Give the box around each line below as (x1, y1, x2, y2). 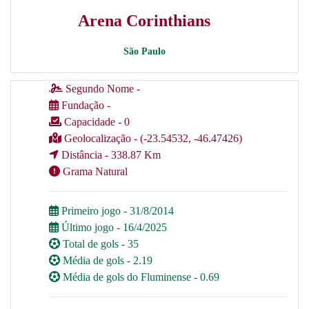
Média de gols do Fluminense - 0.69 (60, 271, 219, 283)
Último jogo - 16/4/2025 (59, 221, 167, 233)
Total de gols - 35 (63, 238, 139, 250)
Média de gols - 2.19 (63, 255, 152, 266)
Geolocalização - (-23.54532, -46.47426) (61, 132, 242, 144)
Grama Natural (60, 166, 128, 177)
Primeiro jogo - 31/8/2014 (59, 205, 174, 217)
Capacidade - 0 (61, 116, 130, 128)
